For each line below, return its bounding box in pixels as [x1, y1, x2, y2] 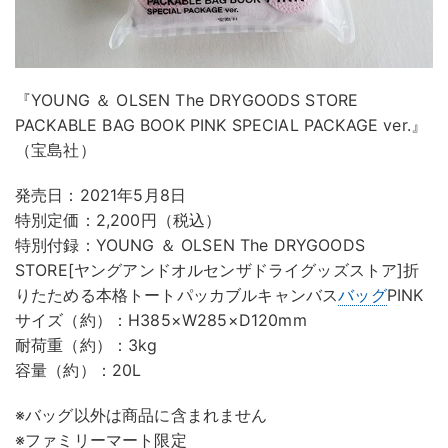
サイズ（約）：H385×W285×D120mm [15, 310, 307, 331]
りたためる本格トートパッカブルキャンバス [15, 285, 339, 306]
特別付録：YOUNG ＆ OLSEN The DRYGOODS [15, 235, 365, 256]
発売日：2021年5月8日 [15, 185, 187, 206]
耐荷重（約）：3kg [15, 335, 158, 356]
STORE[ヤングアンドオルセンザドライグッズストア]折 [15, 260, 420, 281]
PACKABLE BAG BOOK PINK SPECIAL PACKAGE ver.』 [15, 115, 428, 136]
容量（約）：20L [15, 360, 142, 381]
